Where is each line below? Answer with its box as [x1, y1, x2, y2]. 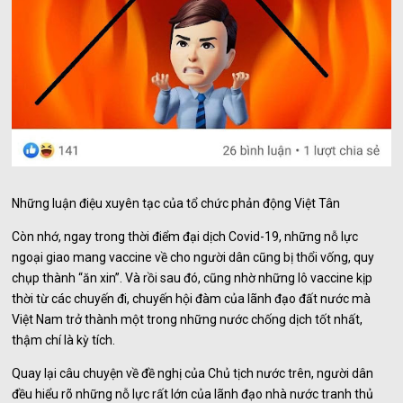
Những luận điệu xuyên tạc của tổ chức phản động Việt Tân [12, 196, 341, 211]
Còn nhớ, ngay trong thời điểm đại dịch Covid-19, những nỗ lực [12, 229, 359, 245]
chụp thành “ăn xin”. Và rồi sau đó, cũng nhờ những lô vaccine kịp [12, 271, 373, 286]
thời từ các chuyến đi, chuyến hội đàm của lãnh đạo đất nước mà [12, 291, 372, 307]
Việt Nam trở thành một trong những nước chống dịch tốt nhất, [12, 312, 363, 327]
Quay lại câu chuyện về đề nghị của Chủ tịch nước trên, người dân [12, 366, 374, 381]
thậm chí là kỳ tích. [12, 333, 116, 348]
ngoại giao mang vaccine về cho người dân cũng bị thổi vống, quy [12, 250, 375, 265]
